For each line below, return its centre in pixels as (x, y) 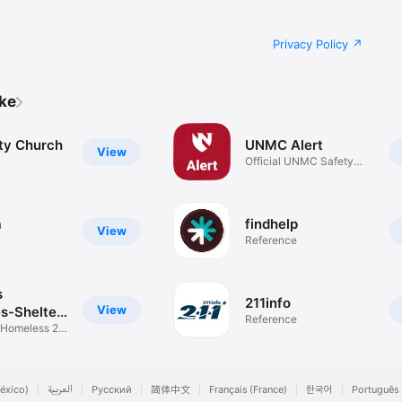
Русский (112, 390)
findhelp (272, 223)
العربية (60, 390)
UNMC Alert (284, 144)
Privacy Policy (310, 44)
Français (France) (248, 390)
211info (268, 302)
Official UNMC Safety (300, 161)
